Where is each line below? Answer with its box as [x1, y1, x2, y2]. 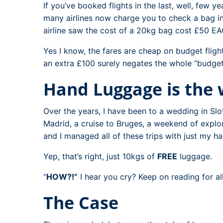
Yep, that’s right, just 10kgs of [43, 151, 157, 161]
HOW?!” [46, 171, 78, 182]
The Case [43, 191, 118, 214]
